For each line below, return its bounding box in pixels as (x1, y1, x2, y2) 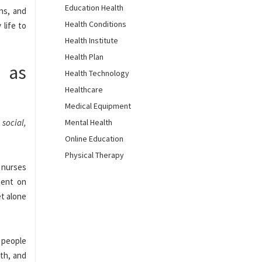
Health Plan (65, 51, 104, 62)
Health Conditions (65, 19, 126, 29)
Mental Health (65, 117, 112, 127)
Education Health (65, 2, 123, 13)
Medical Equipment (65, 101, 131, 111)
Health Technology (65, 68, 129, 78)
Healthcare (65, 84, 103, 95)
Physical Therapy (65, 150, 124, 160)
